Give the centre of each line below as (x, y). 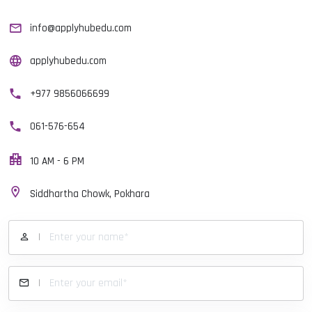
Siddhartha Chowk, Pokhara (90, 194)
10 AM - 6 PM (57, 161)
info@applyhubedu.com (81, 29)
